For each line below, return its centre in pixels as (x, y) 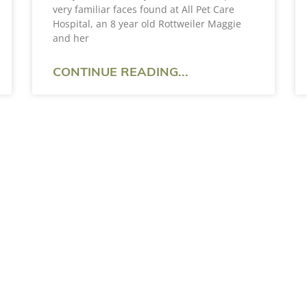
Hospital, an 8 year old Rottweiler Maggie (147, 23)
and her (71, 38)
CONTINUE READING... (121, 73)
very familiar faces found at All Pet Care (144, 9)
